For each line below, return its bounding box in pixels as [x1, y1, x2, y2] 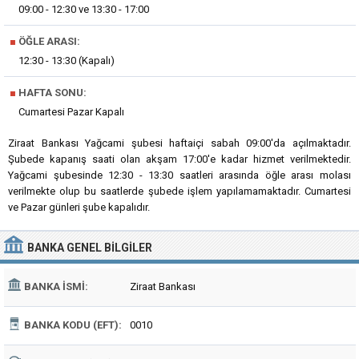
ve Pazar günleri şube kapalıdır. [8, 201, 150, 213]
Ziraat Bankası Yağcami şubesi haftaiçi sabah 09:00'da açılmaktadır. [8, 137, 351, 149]
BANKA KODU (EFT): [24, 319, 122, 331]
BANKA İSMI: [24, 280, 88, 292]
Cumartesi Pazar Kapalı [18, 106, 124, 118]
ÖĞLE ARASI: [16, 35, 80, 47]
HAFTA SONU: [16, 87, 87, 99]
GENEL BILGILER [67, 241, 152, 254]
